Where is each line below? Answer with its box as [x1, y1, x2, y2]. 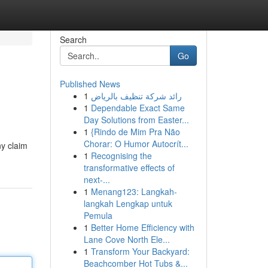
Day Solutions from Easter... [83, 114, 189, 126]
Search [59, 33, 87, 45]
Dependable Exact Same [90, 102, 185, 114]
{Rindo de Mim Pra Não [90, 126, 180, 138]
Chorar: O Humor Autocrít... [83, 138, 188, 150]
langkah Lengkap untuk [83, 197, 172, 209]
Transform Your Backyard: [90, 245, 190, 257]
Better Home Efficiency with [90, 221, 194, 233]
